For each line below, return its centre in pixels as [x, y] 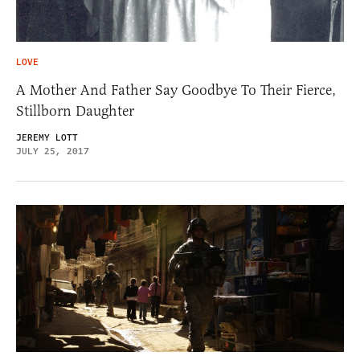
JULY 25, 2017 [53, 152]
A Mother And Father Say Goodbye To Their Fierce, [176, 90]
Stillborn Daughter [75, 111]
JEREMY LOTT [47, 138]
